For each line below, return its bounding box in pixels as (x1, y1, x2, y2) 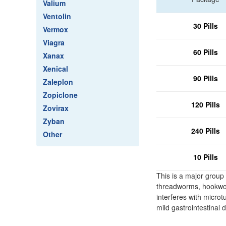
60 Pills (193, 47, 218, 57)
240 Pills (191, 126, 220, 136)
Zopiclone (43, 90, 78, 100)
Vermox (43, 24, 68, 34)
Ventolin (43, 11, 71, 21)
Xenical (43, 64, 68, 74)
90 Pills (193, 73, 218, 83)
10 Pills (193, 152, 218, 162)
